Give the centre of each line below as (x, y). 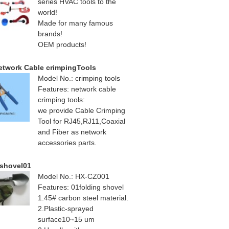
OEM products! (62, 45)
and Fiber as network (72, 132)
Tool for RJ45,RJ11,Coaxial (82, 121)
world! (48, 13)
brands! (50, 34)
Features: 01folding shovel (81, 187)
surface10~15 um (66, 220)
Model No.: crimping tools (79, 78)
